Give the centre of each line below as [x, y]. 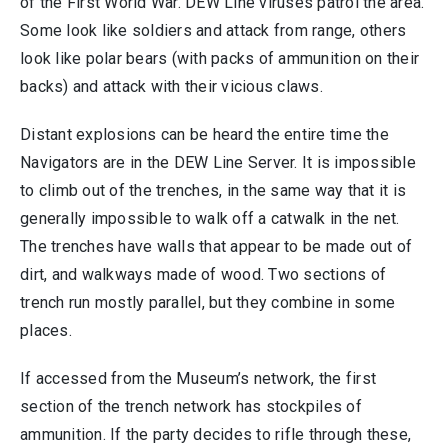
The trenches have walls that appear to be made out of [216, 247]
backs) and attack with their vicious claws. [171, 87]
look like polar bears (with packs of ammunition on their [219, 59]
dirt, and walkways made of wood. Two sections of [203, 275]
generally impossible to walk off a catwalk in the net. [210, 219]
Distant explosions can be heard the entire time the [204, 135]
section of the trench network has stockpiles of [191, 407]
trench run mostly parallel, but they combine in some [207, 303]
